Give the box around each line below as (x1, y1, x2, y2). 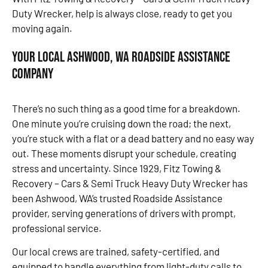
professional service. (12, 221, 102, 234)
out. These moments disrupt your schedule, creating (12, 147, 236, 159)
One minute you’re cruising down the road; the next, (12, 117, 231, 129)
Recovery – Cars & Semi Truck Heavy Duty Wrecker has (12, 176, 248, 189)
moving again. (12, 22, 72, 35)
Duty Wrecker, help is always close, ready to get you (12, 7, 232, 20)
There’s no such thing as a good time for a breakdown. (12, 102, 240, 114)
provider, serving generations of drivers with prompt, (12, 206, 236, 219)
